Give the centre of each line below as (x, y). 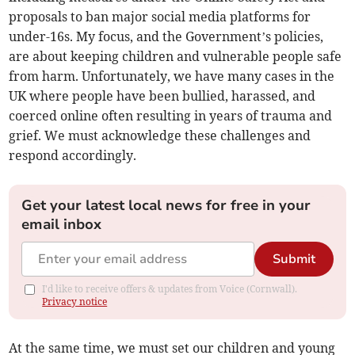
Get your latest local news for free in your (166, 206)
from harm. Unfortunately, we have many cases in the (172, 76)
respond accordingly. (73, 156)
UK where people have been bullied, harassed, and (162, 96)
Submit (294, 260)
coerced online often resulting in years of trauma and (171, 116)
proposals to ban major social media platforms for (160, 17)
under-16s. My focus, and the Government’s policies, (166, 37)
